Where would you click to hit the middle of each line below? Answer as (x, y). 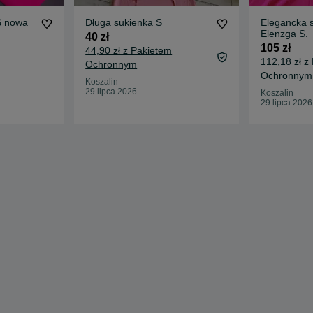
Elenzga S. (284, 34)
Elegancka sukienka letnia (285, 23)
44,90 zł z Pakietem (129, 51)
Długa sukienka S (124, 23)
